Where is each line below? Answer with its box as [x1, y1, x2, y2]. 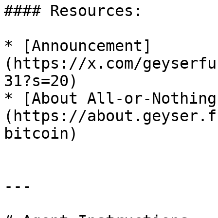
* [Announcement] [4, 37, 152, 54]
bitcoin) [4, 125, 78, 142]
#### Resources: [4, 2, 143, 19]
